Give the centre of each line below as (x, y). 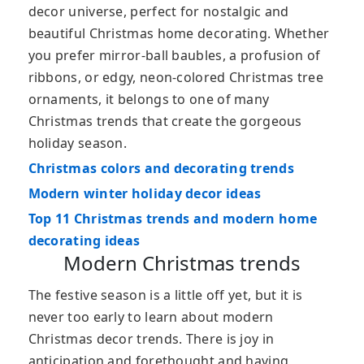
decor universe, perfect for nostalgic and (158, 11)
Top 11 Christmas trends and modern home (173, 218)
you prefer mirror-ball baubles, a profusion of (174, 55)
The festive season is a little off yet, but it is (165, 295)
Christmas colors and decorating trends (161, 168)
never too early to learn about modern (151, 316)
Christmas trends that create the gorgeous (165, 121)
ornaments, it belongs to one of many (149, 99)
